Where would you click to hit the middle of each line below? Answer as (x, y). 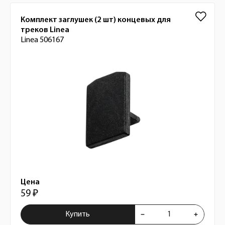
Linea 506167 (42, 40)
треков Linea (45, 30)
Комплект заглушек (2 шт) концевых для (96, 20)
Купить (78, 214)
